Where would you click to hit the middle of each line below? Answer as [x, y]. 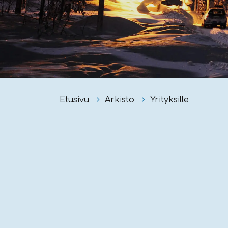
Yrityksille [169, 100]
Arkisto [121, 100]
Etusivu [76, 100]
